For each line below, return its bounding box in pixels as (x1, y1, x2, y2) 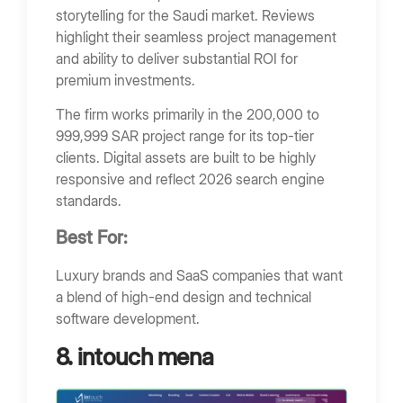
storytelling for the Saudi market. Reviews (56, 5, 315, 24)
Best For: (56, 226, 132, 248)
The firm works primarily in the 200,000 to (56, 105, 319, 124)
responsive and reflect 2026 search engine (56, 170, 325, 189)
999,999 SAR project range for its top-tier (56, 127, 314, 146)
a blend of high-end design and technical (56, 287, 311, 306)
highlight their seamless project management (56, 27, 336, 46)
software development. (56, 309, 200, 327)
